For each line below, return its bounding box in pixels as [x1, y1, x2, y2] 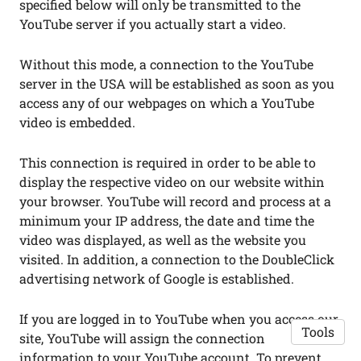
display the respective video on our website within [19, 173, 325, 190]
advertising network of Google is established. [19, 270, 294, 287]
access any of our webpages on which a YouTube [19, 94, 314, 111]
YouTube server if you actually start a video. [19, 15, 286, 32]
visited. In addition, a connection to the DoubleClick [19, 251, 334, 268]
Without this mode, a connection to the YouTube [19, 56, 313, 73]
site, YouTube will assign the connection [19, 330, 265, 346]
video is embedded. [19, 114, 135, 131]
